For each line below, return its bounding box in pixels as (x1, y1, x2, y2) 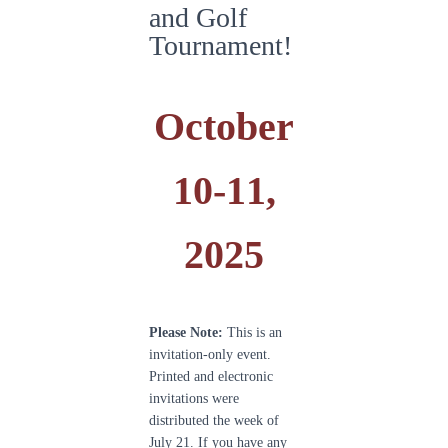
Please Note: (149, 325, 223, 340)
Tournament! (149, 30, 292, 61)
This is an (223, 325, 282, 340)
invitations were (149, 391, 239, 406)
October (154, 104, 294, 149)
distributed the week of (149, 413, 279, 428)
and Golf (149, 2, 247, 33)
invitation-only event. (149, 347, 271, 362)
